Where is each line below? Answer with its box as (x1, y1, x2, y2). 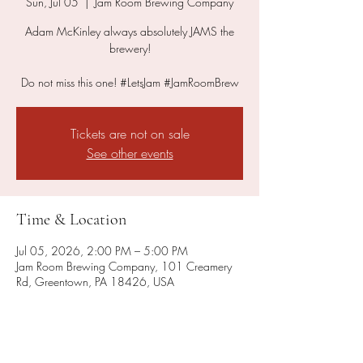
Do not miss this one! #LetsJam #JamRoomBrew (20, 75, 239, 90)
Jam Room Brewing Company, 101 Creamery (16, 258, 232, 274)
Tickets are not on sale (70, 125, 190, 143)
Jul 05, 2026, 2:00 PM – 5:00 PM (16, 243, 188, 258)
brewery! (109, 41, 151, 56)
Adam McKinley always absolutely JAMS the (25, 23, 234, 39)
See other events (86, 144, 173, 162)
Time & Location (16, 210, 126, 229)
